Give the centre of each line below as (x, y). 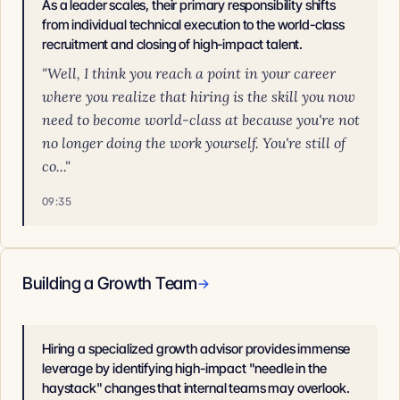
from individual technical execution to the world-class (193, 25)
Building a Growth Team (110, 283)
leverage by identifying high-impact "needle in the (184, 368)
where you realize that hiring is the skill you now (199, 96)
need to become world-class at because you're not (201, 120)
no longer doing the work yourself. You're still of (194, 143)
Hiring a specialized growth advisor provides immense (196, 349)
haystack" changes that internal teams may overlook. (196, 388)
